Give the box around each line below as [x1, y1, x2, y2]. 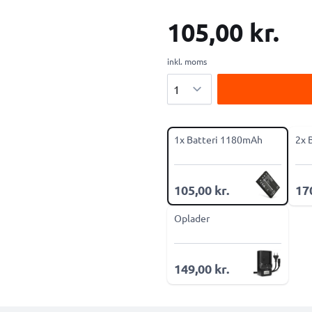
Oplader [174, 212, 210, 224]
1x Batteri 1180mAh [174, 133, 263, 146]
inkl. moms [167, 56, 207, 67]
